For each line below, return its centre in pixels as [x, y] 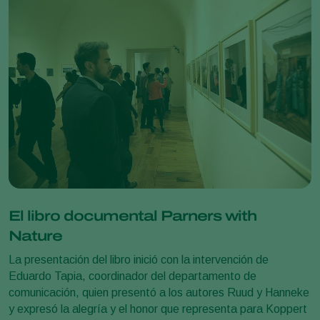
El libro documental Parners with [132, 215]
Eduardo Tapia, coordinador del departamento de [132, 276]
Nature [35, 235]
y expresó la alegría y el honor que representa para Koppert [158, 309]
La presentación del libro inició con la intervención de [139, 259]
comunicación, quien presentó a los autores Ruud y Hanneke [159, 292]
